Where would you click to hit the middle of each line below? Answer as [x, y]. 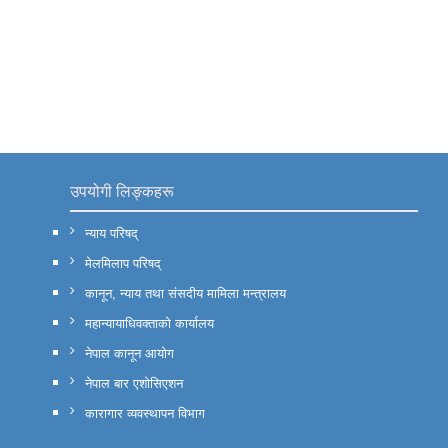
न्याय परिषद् [111, 233]
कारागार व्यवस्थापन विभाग [145, 413]
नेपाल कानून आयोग [129, 353]
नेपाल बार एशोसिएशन [134, 383]
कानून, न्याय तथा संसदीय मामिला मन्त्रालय [185, 293]
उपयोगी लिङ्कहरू [122, 191]
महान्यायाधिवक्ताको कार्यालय [149, 323]
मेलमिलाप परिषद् [123, 263]
